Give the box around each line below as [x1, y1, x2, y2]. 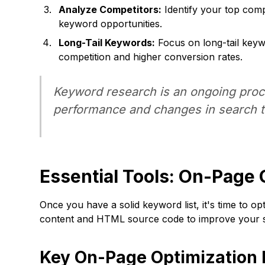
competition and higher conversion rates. [59, 51, 243, 63]
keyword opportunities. [59, 18, 163, 30]
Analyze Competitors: [59, 4, 162, 15]
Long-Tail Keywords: [59, 37, 156, 49]
